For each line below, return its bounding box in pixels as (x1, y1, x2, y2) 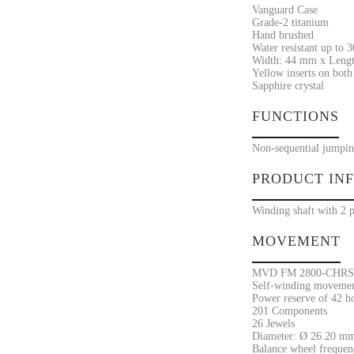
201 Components (251, 305, 327, 317)
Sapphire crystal (251, 80, 324, 92)
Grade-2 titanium (251, 17, 329, 28)
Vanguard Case (251, 4, 318, 16)
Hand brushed (251, 29, 314, 41)
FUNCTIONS (251, 108, 339, 124)
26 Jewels (251, 318, 295, 330)
